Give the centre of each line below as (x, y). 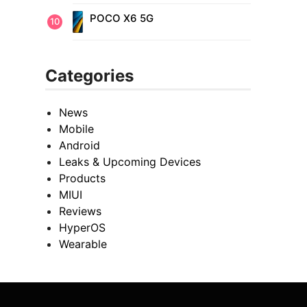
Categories (89, 76)
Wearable (83, 244)
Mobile (76, 129)
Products (82, 179)
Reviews (80, 211)
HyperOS (82, 228)
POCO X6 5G (121, 19)
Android (79, 146)
